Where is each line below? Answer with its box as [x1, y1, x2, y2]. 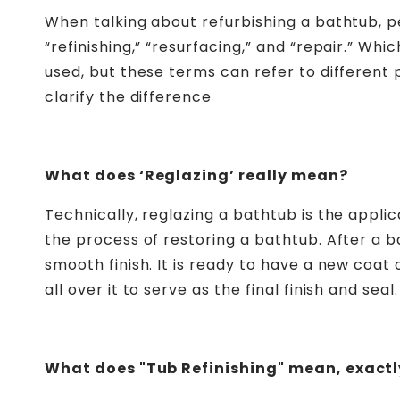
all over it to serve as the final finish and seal [45, 279, 396, 300]
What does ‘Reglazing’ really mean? [45, 164, 348, 186]
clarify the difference [45, 86, 212, 107]
